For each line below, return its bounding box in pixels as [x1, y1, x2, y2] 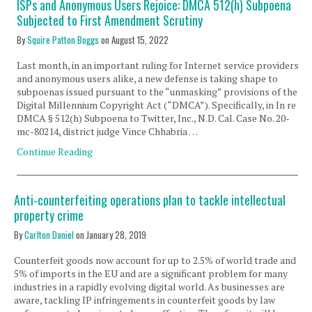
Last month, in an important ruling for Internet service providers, [17, 58, 302, 72]
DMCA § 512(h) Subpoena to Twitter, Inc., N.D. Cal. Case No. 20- [17, 111, 290, 125]
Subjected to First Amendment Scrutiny [17, 11, 203, 29]
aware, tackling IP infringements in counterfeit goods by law [14, 293, 275, 306]
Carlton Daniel [24, 228, 74, 242]
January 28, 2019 [86, 228, 146, 242]
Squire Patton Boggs [27, 33, 100, 47]
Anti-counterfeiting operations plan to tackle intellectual [14, 191, 286, 209]
